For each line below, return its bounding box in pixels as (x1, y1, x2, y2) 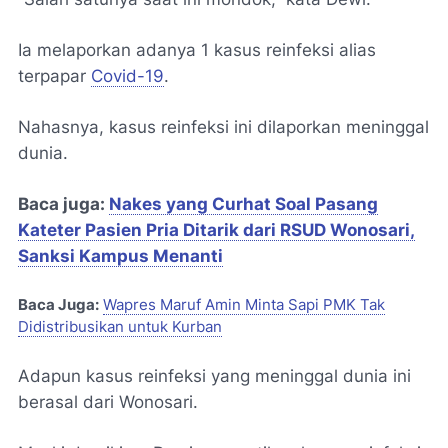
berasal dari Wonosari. (18, 392, 198, 412)
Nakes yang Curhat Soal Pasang (109, 194, 378, 214)
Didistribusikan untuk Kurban (18, 318, 222, 336)
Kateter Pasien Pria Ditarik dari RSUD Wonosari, (18, 220, 415, 240)
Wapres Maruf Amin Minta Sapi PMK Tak (103, 296, 385, 314)
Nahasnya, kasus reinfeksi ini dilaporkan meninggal (18, 117, 429, 137)
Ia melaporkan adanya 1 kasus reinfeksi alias (18, 40, 376, 60)
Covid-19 (91, 66, 164, 86)
